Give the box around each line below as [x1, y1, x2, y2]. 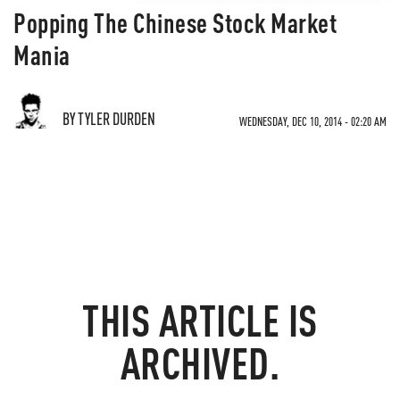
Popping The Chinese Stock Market [13, 5, 337, 39]
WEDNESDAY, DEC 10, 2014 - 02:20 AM [239, 113, 387, 129]
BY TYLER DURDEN [62, 108, 155, 129]
